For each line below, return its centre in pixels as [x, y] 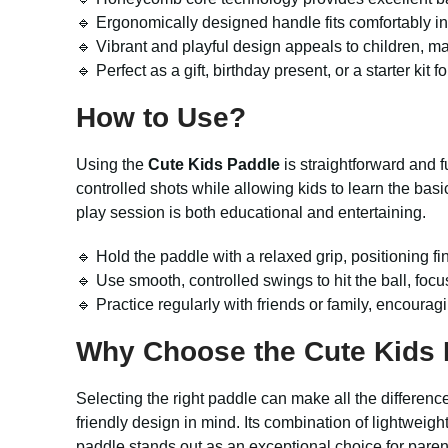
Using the [112, 164]
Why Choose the [190, 351]
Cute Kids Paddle [214, 164]
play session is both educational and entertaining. [251, 212]
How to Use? [161, 117]
